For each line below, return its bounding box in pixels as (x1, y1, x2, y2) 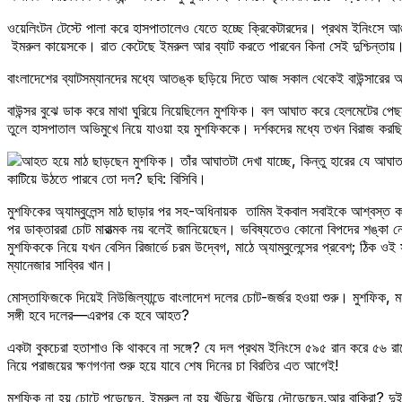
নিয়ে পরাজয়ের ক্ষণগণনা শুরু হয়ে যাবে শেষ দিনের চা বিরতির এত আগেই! (7, 355, 338, 374)
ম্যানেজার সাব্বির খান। (7, 255, 113, 274)
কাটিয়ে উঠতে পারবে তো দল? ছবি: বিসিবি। (7, 169, 206, 188)
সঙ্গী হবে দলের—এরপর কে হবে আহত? (7, 305, 189, 324)
